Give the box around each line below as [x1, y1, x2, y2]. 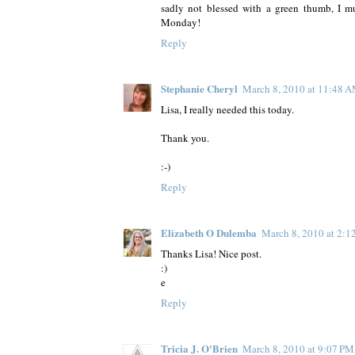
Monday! [161, 14, 200, 29]
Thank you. [161, 130, 209, 145]
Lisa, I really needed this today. [161, 101, 294, 116]
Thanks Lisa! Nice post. [161, 246, 261, 261]
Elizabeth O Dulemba [161, 225, 257, 241]
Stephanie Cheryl [161, 80, 238, 96]
